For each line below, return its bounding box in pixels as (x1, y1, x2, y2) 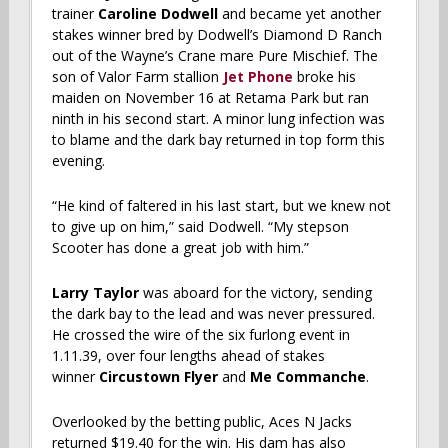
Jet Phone (222, 66, 293, 86)
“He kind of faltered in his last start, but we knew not (51, 195, 391, 215)
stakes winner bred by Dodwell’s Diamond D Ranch (51, 24, 382, 44)
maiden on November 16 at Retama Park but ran (51, 87, 369, 107)
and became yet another (221, 3, 381, 23)
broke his (292, 66, 356, 86)
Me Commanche (245, 366, 366, 386)
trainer (51, 3, 98, 23)
